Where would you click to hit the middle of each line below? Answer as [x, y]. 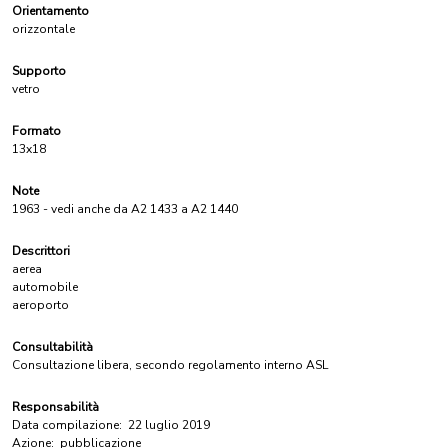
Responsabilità [55, 407]
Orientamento [50, 11]
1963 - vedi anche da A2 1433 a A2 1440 [125, 209]
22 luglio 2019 [169, 425]
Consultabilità [52, 347]
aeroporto [40, 305]
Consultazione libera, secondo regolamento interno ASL [170, 365]
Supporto [39, 71]
